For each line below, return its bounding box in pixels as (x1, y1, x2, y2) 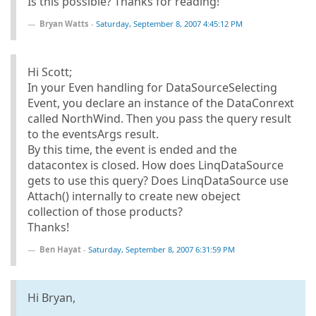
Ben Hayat (39, 243, 81, 255)
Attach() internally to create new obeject (28, 188, 241, 204)
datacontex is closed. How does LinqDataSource (28, 157, 284, 173)
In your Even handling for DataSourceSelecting (28, 79, 277, 95)
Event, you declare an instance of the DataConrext (28, 95, 294, 111)
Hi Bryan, (28, 289, 75, 305)
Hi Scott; (28, 63, 72, 80)
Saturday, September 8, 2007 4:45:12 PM (96, 18, 243, 29)
